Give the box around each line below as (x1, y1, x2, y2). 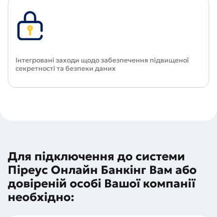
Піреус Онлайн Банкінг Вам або (8, 163, 197, 177)
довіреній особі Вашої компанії (8, 176, 195, 191)
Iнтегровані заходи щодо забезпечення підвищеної (15, 56, 189, 64)
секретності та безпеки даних (15, 64, 119, 73)
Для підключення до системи (8, 149, 185, 164)
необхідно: (8, 190, 74, 204)
